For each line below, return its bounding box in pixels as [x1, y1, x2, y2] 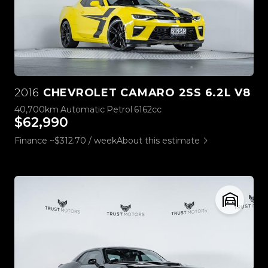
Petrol [106, 103, 132, 115]
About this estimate [117, 135, 200, 146]
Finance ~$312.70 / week [14, 135, 117, 146]
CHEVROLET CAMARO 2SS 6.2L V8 [39, 86, 251, 99]
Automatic [60, 103, 105, 115]
